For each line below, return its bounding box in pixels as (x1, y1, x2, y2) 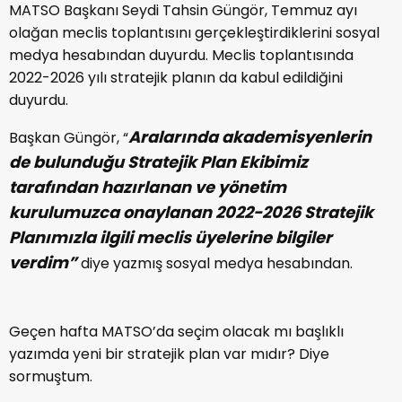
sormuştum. (9, 366, 92, 387)
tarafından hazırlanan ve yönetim (9, 176, 286, 198)
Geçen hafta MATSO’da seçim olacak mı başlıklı (9, 321, 344, 342)
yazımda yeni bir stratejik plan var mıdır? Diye (9, 344, 329, 364)
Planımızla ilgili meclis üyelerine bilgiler (9, 226, 332, 249)
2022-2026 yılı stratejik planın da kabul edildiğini (9, 67, 343, 88)
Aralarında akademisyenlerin (128, 126, 371, 148)
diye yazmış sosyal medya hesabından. (81, 253, 353, 274)
